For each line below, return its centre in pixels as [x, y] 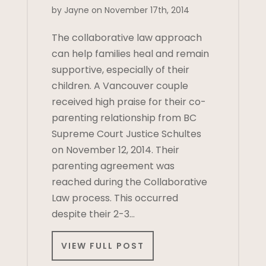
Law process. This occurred [115, 198]
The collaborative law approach [126, 38]
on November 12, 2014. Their [115, 150]
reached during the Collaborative [129, 182]
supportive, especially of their [120, 70]
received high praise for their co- [129, 102]
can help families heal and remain [130, 54]
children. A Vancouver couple [120, 86]
